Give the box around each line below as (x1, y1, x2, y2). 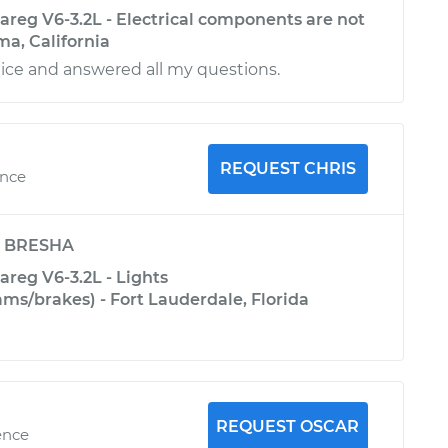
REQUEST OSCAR (216, 417, 360, 436)
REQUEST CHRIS (219, 159, 356, 178)
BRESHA (4, 236, 74, 255)
